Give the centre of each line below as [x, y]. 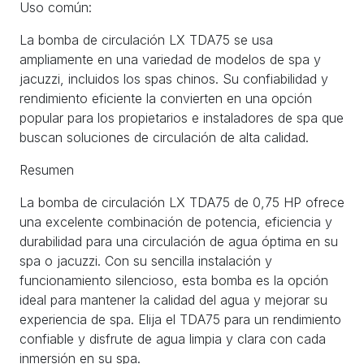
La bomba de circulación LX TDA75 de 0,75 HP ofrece [182, 202]
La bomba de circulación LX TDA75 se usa [146, 39]
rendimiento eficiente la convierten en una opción [166, 98]
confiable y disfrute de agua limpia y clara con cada [173, 338]
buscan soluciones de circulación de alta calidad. [164, 137]
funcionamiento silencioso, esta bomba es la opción [174, 280]
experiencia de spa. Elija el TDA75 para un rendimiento [180, 319]
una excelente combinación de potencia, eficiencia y [176, 221]
